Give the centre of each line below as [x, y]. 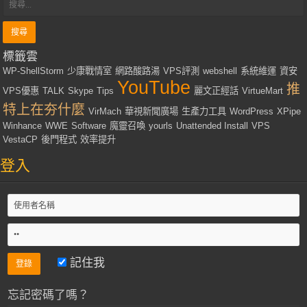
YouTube [154, 87]
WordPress [252, 111]
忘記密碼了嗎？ [48, 295]
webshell [220, 71]
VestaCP [21, 139]
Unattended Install [212, 125]
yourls [161, 125]
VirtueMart [263, 90]
